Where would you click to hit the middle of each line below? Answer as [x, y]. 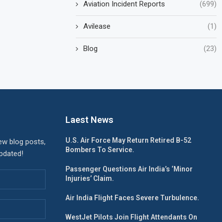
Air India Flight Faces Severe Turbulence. [132, 197]
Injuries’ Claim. [90, 178]
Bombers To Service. [100, 149]
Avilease [97, 26]
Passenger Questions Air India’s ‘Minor [129, 169]
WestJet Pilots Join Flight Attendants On [131, 217]
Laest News [89, 119]
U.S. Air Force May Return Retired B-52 [128, 140]
